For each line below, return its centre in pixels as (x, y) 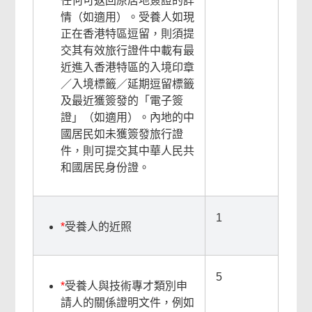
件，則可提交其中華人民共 (128, 151)
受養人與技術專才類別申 (126, 286)
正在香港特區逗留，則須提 (128, 34)
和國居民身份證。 (106, 167)
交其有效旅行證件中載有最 (128, 50)
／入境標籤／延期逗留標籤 (128, 84)
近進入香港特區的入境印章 (128, 67)
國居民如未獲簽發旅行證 (122, 134)
